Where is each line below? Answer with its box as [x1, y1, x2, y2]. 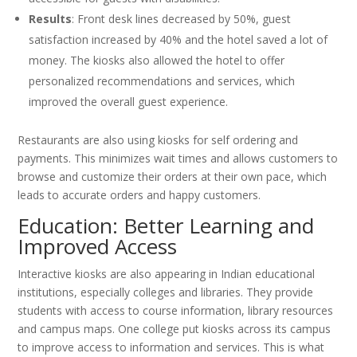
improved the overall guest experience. [29, 94, 229, 110]
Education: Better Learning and [18, 211, 315, 241]
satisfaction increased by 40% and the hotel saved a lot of [29, 32, 328, 48]
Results [29, 11, 73, 27]
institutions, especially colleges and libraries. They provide [18, 284, 314, 300]
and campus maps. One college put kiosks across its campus [18, 321, 331, 337]
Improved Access [18, 232, 178, 261]
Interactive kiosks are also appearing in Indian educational [18, 266, 316, 282]
